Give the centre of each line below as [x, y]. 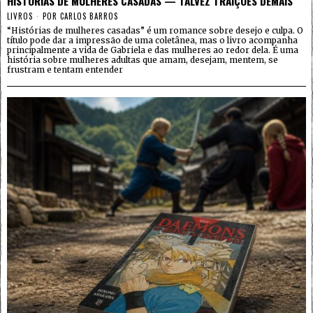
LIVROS [20, 16]
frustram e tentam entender [65, 69]
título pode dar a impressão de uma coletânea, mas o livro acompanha [152, 40]
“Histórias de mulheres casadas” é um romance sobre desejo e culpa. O [155, 30]
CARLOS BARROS [89, 16]
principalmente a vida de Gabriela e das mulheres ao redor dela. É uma [153, 50]
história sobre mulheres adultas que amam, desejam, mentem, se [143, 59]
